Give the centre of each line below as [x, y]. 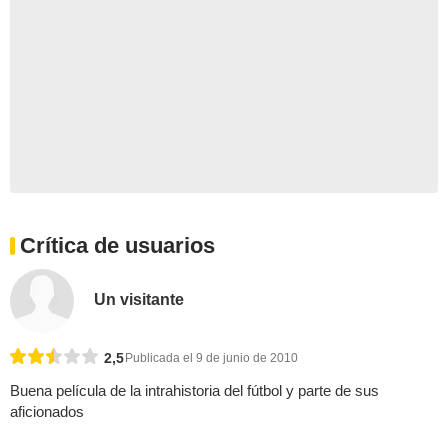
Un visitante [139, 299]
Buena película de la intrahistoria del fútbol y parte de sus [194, 391]
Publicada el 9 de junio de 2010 [211, 358]
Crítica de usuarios [117, 246]
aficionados [47, 412]
